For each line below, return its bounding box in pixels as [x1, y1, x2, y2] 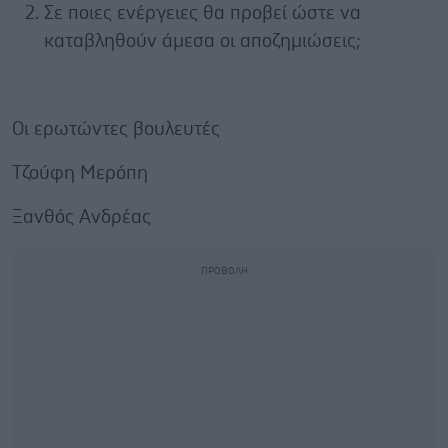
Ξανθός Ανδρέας [12, 207, 151, 227]
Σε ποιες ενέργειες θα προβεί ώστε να [44, 3, 361, 23]
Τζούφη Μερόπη [12, 163, 148, 183]
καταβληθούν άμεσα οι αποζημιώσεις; [44, 31, 361, 51]
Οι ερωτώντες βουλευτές [12, 119, 220, 139]
